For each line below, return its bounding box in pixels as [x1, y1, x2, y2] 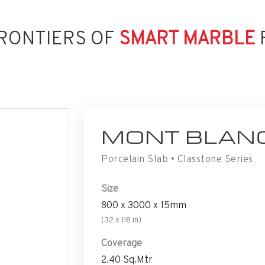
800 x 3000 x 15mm [101, 199, 186, 211]
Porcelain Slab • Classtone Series [101, 153, 253, 165]
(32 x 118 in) [101, 214, 141, 225]
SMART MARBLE [118, 26, 260, 50]
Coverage [101, 237, 142, 249]
